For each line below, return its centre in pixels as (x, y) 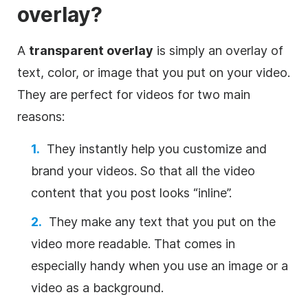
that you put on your (194, 72)
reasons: (41, 116)
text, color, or (57, 72)
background (127, 287)
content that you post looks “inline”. (131, 192)
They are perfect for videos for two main (134, 94)
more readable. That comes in (149, 243)
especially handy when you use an (130, 265)
